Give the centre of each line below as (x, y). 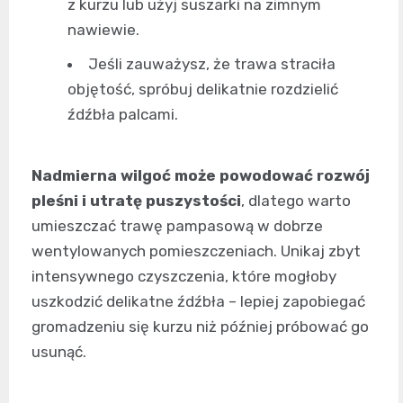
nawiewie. (103, 30)
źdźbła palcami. (123, 115)
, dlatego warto (296, 201)
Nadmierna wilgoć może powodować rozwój (201, 176)
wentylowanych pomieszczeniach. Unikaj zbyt (196, 251)
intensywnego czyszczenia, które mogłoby (184, 277)
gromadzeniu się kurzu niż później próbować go (200, 327)
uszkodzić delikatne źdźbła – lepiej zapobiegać (198, 302)
